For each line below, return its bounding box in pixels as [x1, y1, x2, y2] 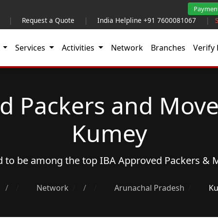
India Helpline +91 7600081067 [97, 16, 196, 25]
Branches [150, 42, 185, 53]
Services [15, 42, 48, 53]
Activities [61, 42, 96, 53]
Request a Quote [22, 16, 74, 25]
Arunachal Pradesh [114, 182, 184, 193]
